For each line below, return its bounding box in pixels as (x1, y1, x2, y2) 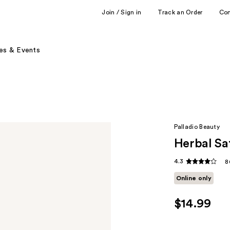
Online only (176, 175, 212, 182)
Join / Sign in (102, 9, 142, 15)
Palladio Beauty (174, 124, 220, 130)
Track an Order (158, 9, 203, 15)
